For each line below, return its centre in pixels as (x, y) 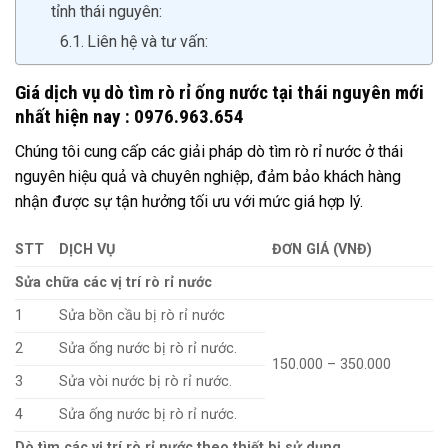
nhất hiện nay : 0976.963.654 (131, 116)
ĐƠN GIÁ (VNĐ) (322, 250)
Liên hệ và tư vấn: (148, 41)
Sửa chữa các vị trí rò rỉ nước (113, 283)
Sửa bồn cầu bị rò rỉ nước (142, 316)
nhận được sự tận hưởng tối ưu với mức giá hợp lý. (189, 201)
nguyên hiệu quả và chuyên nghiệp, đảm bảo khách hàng (208, 176)
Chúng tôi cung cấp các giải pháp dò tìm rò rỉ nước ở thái (209, 151)
